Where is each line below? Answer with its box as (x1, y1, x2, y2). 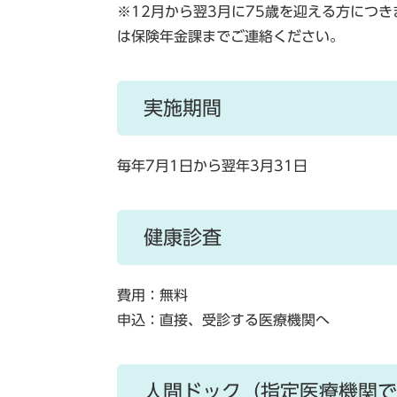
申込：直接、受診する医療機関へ (117, 313, 330, 327)
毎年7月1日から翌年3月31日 (117, 159, 307, 173)
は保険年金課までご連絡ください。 (117, 29, 344, 43)
